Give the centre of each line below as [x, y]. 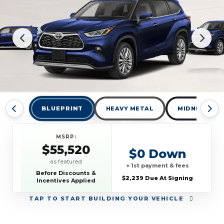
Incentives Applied [66, 180]
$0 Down [158, 153]
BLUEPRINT [62, 108]
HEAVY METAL [130, 108]
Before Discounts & [66, 173]
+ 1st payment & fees [158, 165]
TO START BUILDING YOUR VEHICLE [115, 198]
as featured [66, 161]
